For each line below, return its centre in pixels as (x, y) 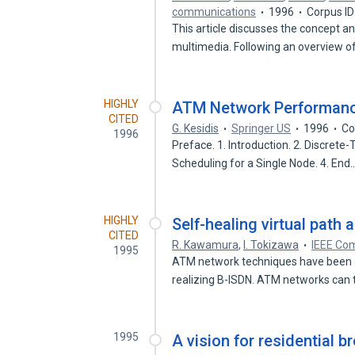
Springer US (261, 128)
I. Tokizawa (271, 245)
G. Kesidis (196, 128)
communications (214, 12)
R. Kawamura (206, 245)
